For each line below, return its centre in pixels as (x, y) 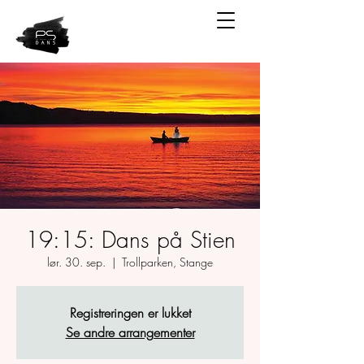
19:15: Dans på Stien (130, 239)
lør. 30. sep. (76, 262)
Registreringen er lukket (130, 313)
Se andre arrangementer (130, 332)
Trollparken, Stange (167, 262)
